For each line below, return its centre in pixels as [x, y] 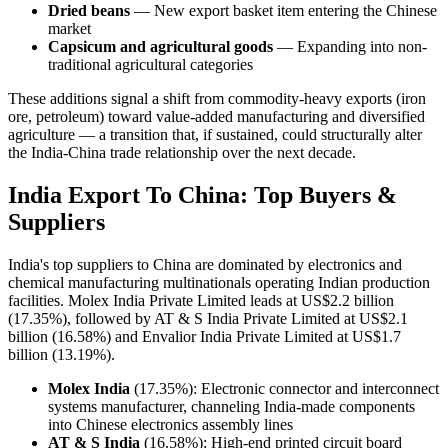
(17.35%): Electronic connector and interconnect [284, 389]
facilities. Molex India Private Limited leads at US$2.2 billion [201, 301]
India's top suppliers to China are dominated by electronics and [205, 265]
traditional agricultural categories [150, 65]
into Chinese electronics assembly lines [170, 425]
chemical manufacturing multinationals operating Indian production [219, 283]
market [69, 29]
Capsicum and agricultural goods [160, 47]
